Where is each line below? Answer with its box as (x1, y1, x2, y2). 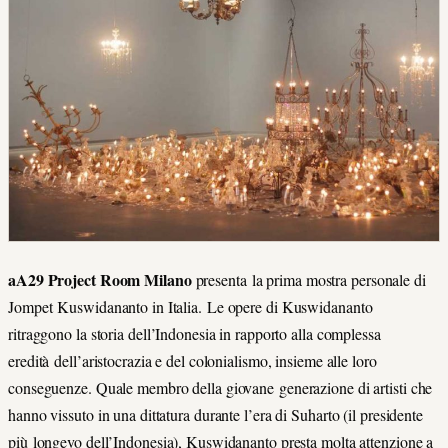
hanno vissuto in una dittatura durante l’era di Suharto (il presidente (8, 403, 423, 425)
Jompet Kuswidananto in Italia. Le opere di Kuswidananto (8, 295, 373, 317)
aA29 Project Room (8, 267, 141, 291)
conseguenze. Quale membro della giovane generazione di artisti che (8, 376, 433, 398)
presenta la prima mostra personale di (191, 268, 426, 290)
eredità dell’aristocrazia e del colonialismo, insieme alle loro (8, 349, 377, 371)
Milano (144, 267, 192, 291)
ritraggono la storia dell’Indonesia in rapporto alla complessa (8, 322, 381, 344)
